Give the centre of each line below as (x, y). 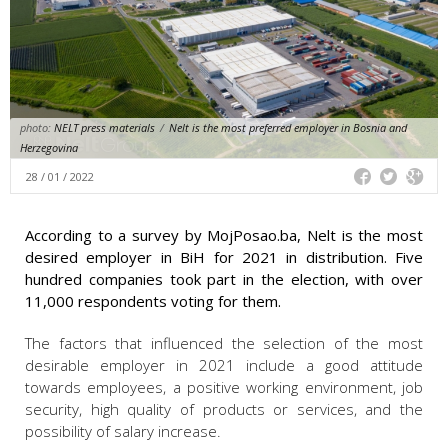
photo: (35, 128)
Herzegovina (49, 148)
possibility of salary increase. (123, 431)
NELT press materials (103, 128)
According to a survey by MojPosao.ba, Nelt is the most (224, 235)
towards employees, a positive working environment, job (224, 387)
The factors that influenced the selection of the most (224, 343)
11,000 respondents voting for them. (153, 301)
